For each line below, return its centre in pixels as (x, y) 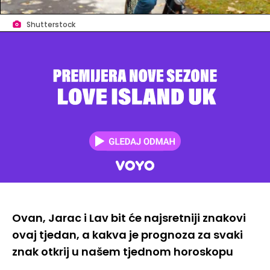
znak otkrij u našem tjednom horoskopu (123, 252)
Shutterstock (51, 25)
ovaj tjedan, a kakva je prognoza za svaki (127, 235)
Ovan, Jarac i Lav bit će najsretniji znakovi (129, 218)
